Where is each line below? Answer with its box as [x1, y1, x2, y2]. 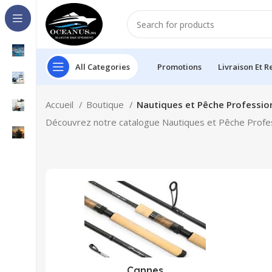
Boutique [86, 98, 126, 110]
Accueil [46, 98, 76, 110]
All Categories [75, 61, 130, 72]
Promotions [157, 61, 203, 72]
